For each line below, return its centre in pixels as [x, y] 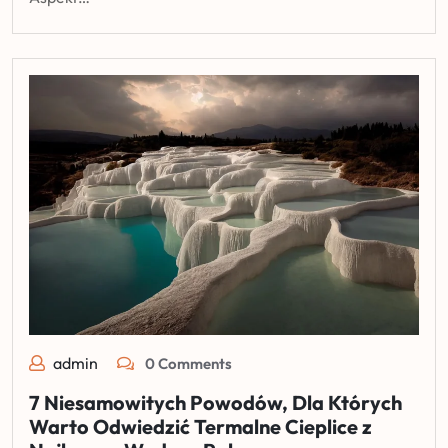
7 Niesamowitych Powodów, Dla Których [215, 402]
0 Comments [187, 363]
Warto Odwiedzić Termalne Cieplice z [200, 426]
